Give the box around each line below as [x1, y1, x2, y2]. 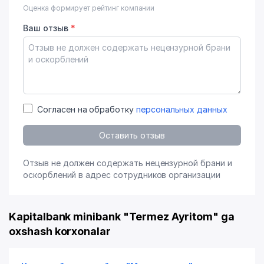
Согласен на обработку [37, 104, 136, 114]
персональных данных [136, 104, 227, 114]
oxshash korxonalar [9, 225, 111, 237]
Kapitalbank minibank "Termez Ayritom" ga [9, 210, 235, 223]
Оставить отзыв [98, 130, 166, 140]
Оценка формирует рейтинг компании [23, 4, 155, 12]
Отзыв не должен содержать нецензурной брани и [23, 158, 232, 168]
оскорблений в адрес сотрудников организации [23, 170, 220, 180]
